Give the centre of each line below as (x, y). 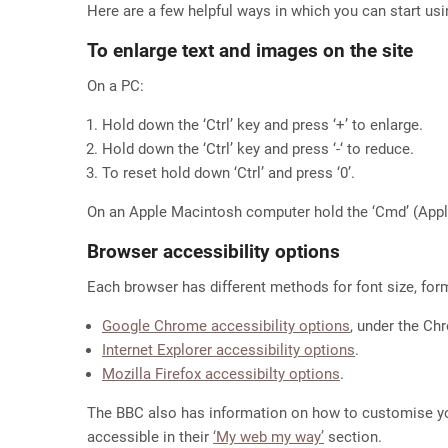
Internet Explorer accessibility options (228, 350)
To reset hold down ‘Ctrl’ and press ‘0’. (228, 173)
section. (353, 437)
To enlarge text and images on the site (250, 50)
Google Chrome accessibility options (226, 326)
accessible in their (150, 437)
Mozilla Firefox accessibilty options (221, 374)
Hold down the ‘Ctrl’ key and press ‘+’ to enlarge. (262, 125)
